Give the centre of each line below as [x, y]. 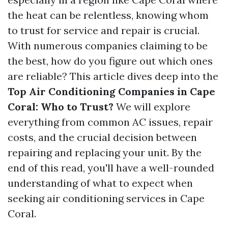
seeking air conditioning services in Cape [106, 198]
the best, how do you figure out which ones [110, 61]
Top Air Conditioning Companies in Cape [111, 91]
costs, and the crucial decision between [102, 137]
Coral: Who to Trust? [61, 107]
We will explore [152, 107]
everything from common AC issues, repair [110, 122]
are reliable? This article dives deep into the [113, 76]
